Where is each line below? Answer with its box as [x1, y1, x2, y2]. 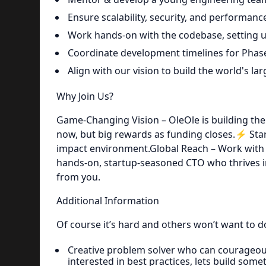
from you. [56, 170, 100, 183]
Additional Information [56, 194, 159, 207]
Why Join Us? [56, 90, 113, 103]
